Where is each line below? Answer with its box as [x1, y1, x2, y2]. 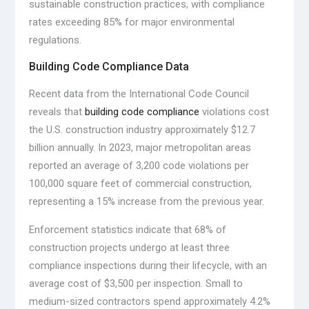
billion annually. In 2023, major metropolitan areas [28, 141, 251, 154]
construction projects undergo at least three [28, 241, 230, 255]
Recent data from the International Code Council [28, 88, 249, 101]
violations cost [199, 106, 269, 119]
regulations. [28, 34, 81, 47]
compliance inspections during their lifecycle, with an [28, 259, 267, 272]
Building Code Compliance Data [28, 60, 189, 74]
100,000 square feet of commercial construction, [28, 177, 252, 190]
